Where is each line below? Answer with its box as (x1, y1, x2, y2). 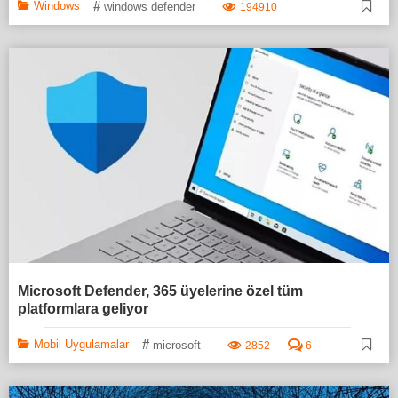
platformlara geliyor (18, 300, 148, 316)
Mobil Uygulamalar (34, 337, 129, 351)
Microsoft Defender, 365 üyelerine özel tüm (18, 283, 303, 298)
